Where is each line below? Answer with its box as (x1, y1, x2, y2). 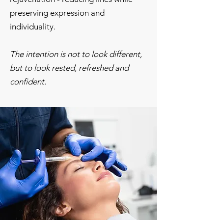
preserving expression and (10, 8, 105, 18)
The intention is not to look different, (10, 49, 142, 59)
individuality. (10, 22, 55, 31)
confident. (10, 77, 46, 86)
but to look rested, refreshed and (10, 63, 129, 73)
